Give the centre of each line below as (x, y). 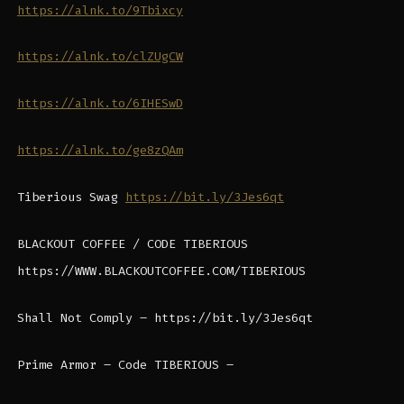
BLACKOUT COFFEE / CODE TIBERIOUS (132, 243)
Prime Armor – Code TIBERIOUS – (125, 364)
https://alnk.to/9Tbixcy (100, 10)
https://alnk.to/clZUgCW (100, 57)
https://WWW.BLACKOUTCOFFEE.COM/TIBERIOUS (161, 271)
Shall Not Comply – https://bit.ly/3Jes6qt (165, 317)
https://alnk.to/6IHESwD (100, 104)
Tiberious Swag (71, 197)
